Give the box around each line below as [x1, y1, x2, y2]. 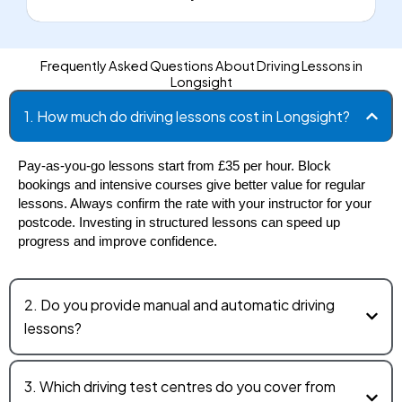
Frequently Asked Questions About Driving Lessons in [39, 57, 363, 74]
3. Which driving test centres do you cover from [24, 376, 336, 396]
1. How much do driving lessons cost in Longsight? [24, 106, 350, 126]
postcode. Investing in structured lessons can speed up [18, 214, 340, 230]
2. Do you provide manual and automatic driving [24, 294, 335, 314]
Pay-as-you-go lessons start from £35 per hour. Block [18, 158, 331, 173]
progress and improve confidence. [18, 233, 217, 249]
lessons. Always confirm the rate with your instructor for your [18, 196, 371, 211]
